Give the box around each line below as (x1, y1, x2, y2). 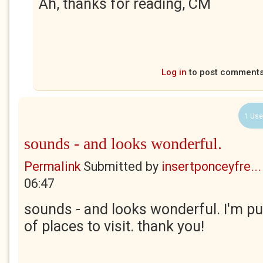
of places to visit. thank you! (24, 218, 204, 235)
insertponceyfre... (161, 159, 261, 174)
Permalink (24, 159, 80, 174)
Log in (161, 67, 187, 77)
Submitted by (80, 159, 161, 174)
